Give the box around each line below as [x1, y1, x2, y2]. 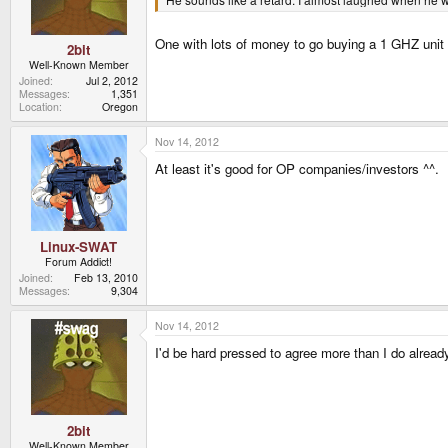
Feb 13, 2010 [74, 269, 138, 285]
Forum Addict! [45, 253, 112, 269]
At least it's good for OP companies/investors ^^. [155, 159, 439, 179]
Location [19, 99, 59, 115]
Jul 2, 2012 [86, 73, 138, 89]
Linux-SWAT [40, 236, 117, 256]
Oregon [102, 99, 138, 115]
